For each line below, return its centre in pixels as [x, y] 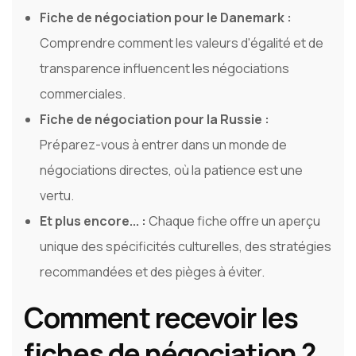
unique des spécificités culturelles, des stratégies [186, 247]
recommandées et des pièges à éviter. [152, 272]
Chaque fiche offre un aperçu [234, 221]
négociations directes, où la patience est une [171, 170]
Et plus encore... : [94, 221]
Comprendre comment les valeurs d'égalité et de [182, 43]
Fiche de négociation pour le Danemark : [166, 18]
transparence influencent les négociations [164, 69]
